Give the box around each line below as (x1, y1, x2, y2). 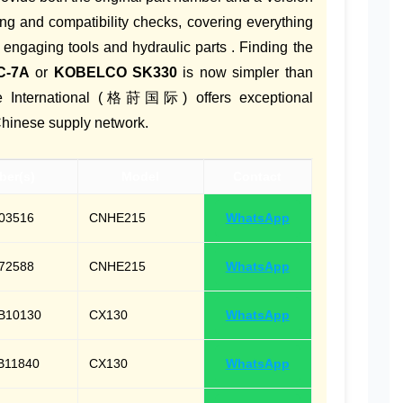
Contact (233, 169, 282, 184)
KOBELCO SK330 (53, 65, 177, 81)
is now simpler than (176, 65, 313, 81)
